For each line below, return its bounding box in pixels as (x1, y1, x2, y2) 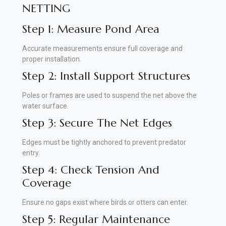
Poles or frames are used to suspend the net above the (22, 91, 197, 99)
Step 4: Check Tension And (22, 162, 159, 177)
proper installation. (22, 54, 81, 63)
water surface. (22, 101, 69, 110)
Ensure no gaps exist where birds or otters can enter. (22, 198, 188, 206)
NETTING (22, 1, 70, 15)
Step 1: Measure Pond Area (22, 22, 159, 36)
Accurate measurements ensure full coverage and (22, 44, 183, 52)
